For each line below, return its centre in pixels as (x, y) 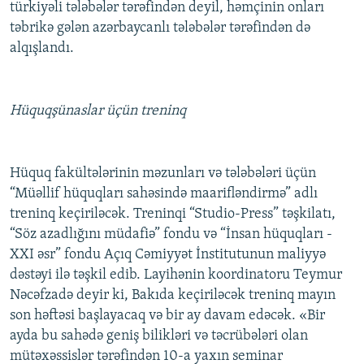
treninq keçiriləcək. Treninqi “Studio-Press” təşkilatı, (173, 214)
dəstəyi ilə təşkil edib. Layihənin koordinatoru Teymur (176, 275)
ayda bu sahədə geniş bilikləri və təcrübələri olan (159, 336)
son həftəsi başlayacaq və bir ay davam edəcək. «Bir (167, 316)
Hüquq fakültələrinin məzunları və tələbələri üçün (163, 174)
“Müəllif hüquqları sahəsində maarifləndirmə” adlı (164, 194)
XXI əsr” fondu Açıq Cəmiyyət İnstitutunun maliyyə (168, 255)
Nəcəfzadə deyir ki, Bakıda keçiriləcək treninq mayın (173, 296)
